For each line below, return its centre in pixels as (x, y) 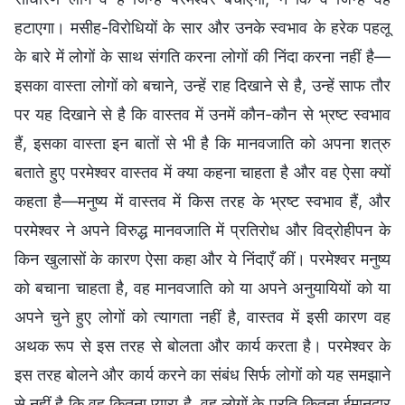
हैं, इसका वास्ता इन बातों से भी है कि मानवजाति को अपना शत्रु (202, 143)
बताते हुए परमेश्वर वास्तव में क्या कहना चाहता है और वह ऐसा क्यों (202, 172)
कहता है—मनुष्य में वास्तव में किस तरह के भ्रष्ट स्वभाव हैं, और (202, 201)
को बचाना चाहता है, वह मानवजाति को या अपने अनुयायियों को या (202, 287)
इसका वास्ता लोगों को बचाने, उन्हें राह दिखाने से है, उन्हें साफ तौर (202, 85)
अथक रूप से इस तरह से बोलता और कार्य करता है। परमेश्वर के (202, 345)
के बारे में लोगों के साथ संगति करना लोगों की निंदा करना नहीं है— (202, 56)
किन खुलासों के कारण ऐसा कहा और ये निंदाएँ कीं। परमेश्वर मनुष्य (202, 259)
